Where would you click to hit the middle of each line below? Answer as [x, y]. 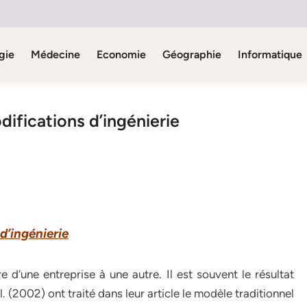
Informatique [270, 54]
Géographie [192, 54]
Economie [121, 54]
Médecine [55, 54]
